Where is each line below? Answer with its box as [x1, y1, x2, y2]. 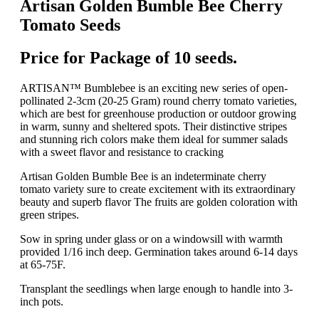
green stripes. [20, 209, 79, 221]
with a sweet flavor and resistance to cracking [20, 146, 224, 159]
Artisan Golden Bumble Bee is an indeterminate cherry [20, 170, 266, 183]
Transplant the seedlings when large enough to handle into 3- [20, 283, 293, 296]
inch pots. [20, 296, 63, 308]
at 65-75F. [20, 258, 66, 271]
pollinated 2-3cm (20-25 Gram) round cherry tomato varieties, [20, 95, 297, 108]
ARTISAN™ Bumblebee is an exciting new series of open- [20, 82, 288, 95]
